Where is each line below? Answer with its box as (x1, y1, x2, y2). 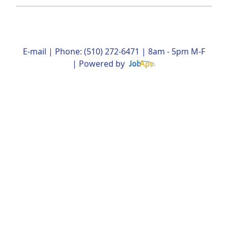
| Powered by (72, 58, 127, 69)
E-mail (23, 45, 46, 57)
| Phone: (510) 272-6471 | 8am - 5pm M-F (46, 45, 205, 57)
